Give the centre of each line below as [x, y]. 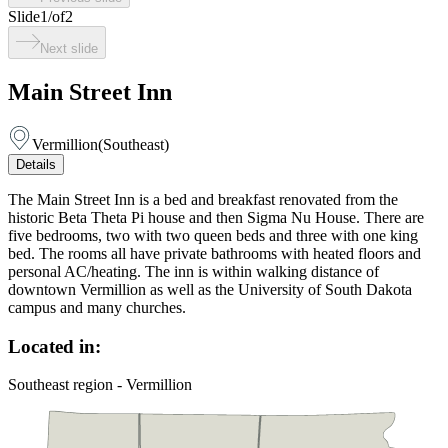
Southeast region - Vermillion [100, 385]
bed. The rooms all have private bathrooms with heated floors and [214, 253]
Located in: [54, 346]
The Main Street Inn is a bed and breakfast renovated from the [203, 199]
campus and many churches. [97, 307]
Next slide [69, 48]
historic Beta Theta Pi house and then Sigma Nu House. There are [216, 217]
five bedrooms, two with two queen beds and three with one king [213, 235]
